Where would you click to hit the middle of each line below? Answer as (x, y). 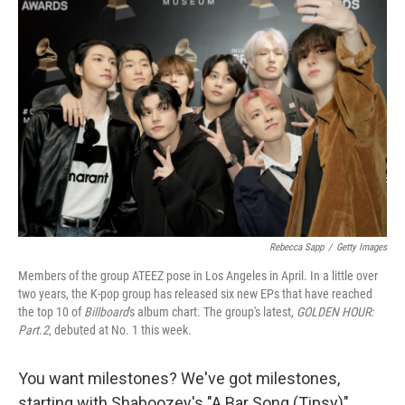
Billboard (106, 312)
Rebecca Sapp (297, 247)
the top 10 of (51, 312)
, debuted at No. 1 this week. (120, 330)
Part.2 (33, 330)
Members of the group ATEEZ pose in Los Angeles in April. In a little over (198, 276)
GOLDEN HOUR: (335, 312)
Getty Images (362, 247)
